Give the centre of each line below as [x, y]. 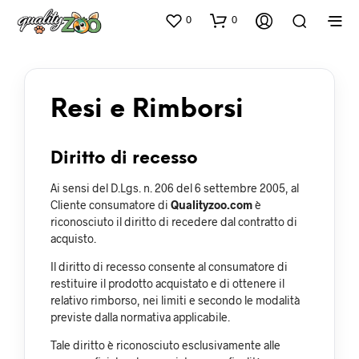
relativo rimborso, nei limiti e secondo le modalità [175, 300]
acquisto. [73, 238]
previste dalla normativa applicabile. [140, 317]
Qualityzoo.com [212, 204]
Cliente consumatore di [111, 204]
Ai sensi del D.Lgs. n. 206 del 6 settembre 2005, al [175, 188]
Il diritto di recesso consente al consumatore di [169, 266]
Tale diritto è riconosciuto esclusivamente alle [165, 345]
